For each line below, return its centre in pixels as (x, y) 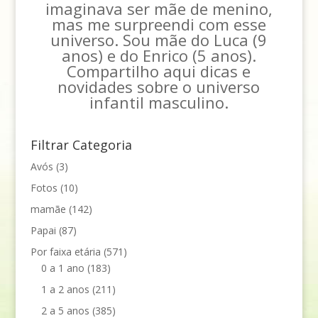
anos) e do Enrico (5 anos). (159, 55)
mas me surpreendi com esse (159, 24)
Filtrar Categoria (81, 144)
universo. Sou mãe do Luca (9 (159, 39)
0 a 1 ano (62, 268)
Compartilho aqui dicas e (159, 71)
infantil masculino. (159, 102)
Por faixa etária (65, 251)
